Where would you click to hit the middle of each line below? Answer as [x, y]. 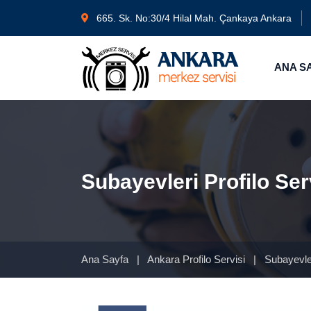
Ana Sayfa [105, 259]
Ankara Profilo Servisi [197, 259]
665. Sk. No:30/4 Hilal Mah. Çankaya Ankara [193, 18]
